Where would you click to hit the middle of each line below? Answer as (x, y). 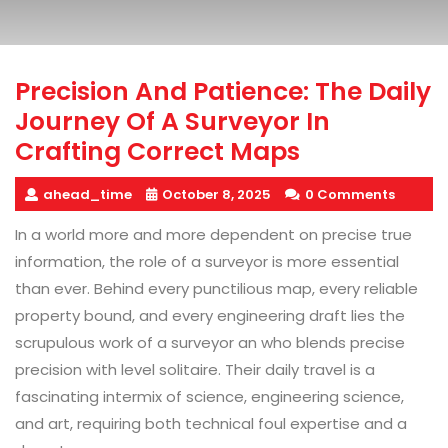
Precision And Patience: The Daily (223, 92)
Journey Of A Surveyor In (172, 122)
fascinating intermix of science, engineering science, (209, 397)
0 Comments (350, 195)
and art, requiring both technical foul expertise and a (211, 424)
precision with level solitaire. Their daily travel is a (195, 370)
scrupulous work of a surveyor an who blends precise (210, 343)
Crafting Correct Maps (157, 152)
